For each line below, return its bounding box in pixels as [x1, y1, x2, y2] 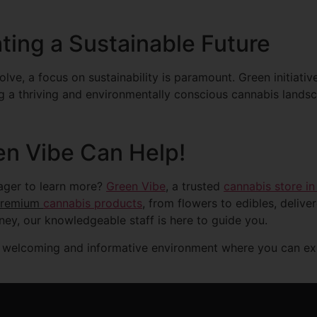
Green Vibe [106, 179, 166, 194]
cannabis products [43, 196, 142, 211]
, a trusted [166, 179, 224, 194]
